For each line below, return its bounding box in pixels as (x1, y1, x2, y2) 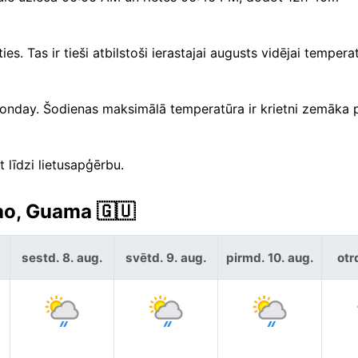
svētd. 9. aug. (125, 249, 207, 265)
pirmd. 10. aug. (225, 249, 314, 265)
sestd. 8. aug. (21, 249, 103, 265)
